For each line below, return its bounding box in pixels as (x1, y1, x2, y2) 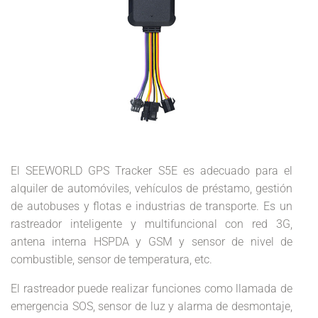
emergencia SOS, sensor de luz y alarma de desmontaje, (11, 300, 292, 313)
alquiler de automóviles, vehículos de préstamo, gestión (11, 182, 292, 195)
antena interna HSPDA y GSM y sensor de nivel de (11, 235, 292, 248)
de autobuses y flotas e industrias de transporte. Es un (11, 199, 292, 213)
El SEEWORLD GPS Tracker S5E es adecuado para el (11, 164, 292, 177)
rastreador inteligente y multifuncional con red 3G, (11, 217, 292, 231)
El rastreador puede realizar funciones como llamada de (11, 282, 292, 295)
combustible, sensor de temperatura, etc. (11, 253, 212, 266)
